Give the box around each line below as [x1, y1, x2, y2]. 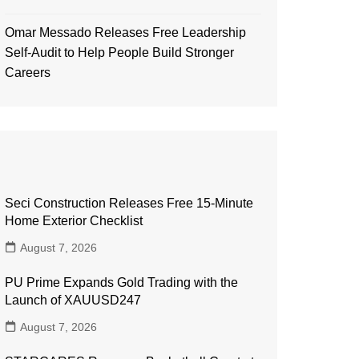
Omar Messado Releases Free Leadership [5, 26, 246, 39]
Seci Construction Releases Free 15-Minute [5, 196, 253, 210]
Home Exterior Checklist [5, 214, 143, 228]
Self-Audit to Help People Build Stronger [5, 46, 234, 59]
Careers [5, 66, 50, 79]
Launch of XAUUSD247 [5, 293, 141, 307]
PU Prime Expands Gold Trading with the [5, 276, 238, 289]
